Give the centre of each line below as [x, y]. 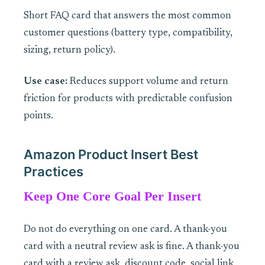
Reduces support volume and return [148, 82]
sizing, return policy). [70, 51]
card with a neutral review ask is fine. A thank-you [132, 247]
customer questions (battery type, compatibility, [128, 34]
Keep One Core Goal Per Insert [112, 197]
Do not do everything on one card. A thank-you [125, 230]
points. [38, 117]
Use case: [46, 82]
